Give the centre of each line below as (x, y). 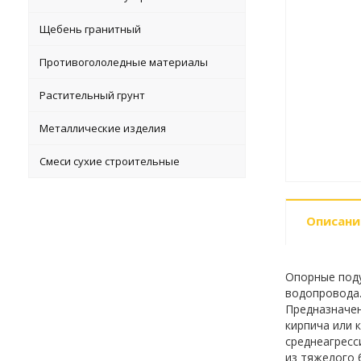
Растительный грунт (93, 95)
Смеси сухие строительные (110, 161)
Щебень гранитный (91, 29)
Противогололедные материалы (124, 62)
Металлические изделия (103, 128)
